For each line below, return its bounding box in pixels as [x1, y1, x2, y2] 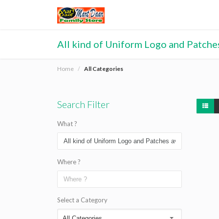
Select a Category [57, 196, 108, 204]
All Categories [84, 65, 123, 72]
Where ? [57, 158, 81, 166]
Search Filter [57, 98, 109, 110]
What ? [57, 120, 77, 128]
